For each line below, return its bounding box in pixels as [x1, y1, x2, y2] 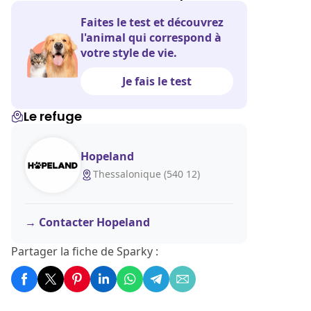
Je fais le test [122, 74, 192, 89]
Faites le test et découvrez [81, 15, 224, 30]
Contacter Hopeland [39, 215, 150, 230]
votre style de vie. [81, 45, 177, 60]
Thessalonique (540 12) [93, 167, 200, 180]
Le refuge [24, 108, 82, 125]
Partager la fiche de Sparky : [11, 244, 158, 259]
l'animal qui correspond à [81, 30, 221, 45]
